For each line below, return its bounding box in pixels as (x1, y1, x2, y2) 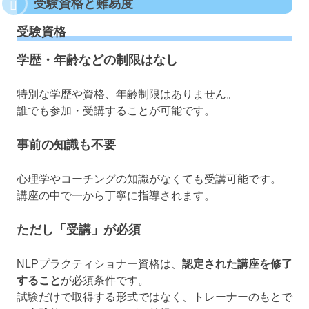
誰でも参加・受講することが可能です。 (17, 104, 215, 117)
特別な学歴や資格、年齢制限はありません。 (17, 88, 237, 100)
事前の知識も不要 (17, 137, 116, 152)
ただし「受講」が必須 (17, 222, 141, 237)
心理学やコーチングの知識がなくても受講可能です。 (17, 172, 281, 185)
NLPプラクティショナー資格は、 (17, 257, 182, 270)
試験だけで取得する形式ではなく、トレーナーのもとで (17, 290, 292, 303)
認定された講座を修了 (182, 257, 292, 270)
